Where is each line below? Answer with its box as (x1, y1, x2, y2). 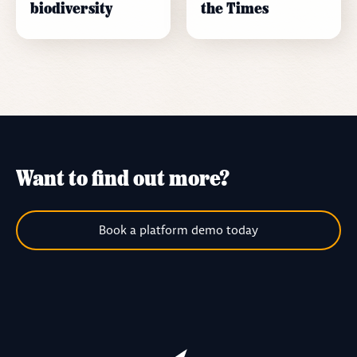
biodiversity (30, 2, 112, 18)
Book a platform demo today (99, 222, 258, 237)
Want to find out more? (16, 169, 229, 191)
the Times (200, 2, 269, 18)
